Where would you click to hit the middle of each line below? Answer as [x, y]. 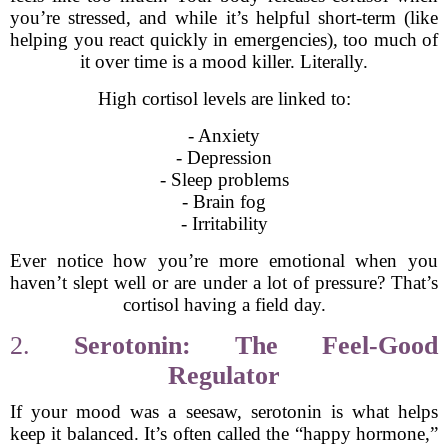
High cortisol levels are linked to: [224, 98]
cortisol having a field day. [224, 304]
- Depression [224, 157]
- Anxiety [224, 135]
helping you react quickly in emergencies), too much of [224, 39]
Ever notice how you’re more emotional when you [224, 260]
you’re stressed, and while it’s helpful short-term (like [224, 17]
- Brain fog [224, 201]
